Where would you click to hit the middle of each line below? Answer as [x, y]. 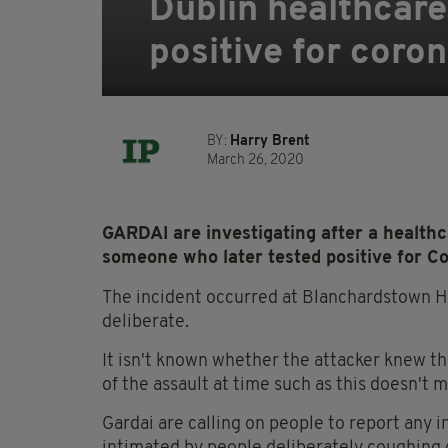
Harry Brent [270, 142]
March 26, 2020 [255, 161]
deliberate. [145, 323]
